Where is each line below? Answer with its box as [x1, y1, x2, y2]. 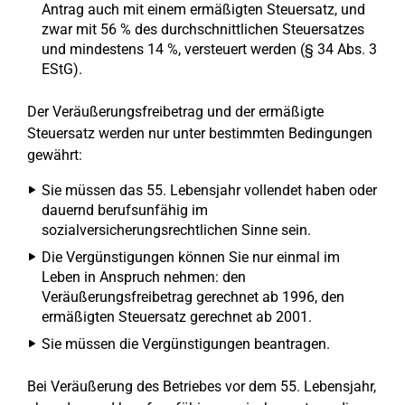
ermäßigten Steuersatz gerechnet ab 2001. [42, 308, 312, 325]
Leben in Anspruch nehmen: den [42, 268, 246, 286]
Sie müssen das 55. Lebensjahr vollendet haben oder [42, 182, 377, 199]
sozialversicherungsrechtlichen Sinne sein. [42, 221, 311, 239]
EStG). [42, 61, 82, 78]
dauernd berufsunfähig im [42, 202, 208, 219]
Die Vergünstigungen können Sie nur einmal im [42, 249, 340, 266]
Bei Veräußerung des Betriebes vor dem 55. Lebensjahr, [27, 378, 376, 395]
